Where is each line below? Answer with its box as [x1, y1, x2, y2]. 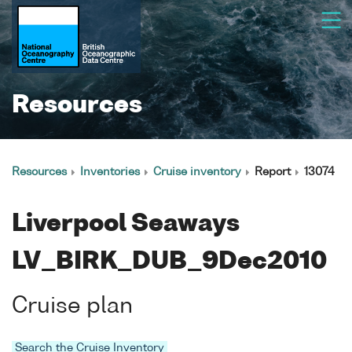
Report [255, 167, 291, 178]
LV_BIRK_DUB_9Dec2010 [12, 251, 327, 274]
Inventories [80, 167, 140, 178]
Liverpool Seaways [12, 213, 240, 236]
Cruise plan [12, 295, 133, 317]
